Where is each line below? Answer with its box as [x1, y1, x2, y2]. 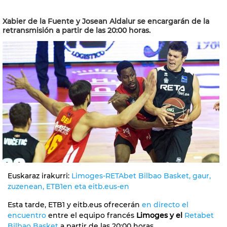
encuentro [8, 210, 46, 220]
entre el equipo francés [46, 210, 136, 220]
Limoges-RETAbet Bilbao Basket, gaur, [71, 171, 211, 180]
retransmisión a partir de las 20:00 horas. [3, 26, 150, 35]
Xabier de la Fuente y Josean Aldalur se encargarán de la [3, 17, 209, 26]
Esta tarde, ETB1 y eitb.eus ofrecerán [8, 200, 140, 209]
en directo [142, 200, 182, 209]
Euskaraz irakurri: [8, 171, 71, 180]
